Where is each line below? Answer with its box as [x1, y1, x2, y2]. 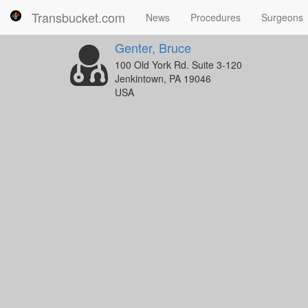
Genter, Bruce [115, 38, 191, 56]
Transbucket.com [32, 8, 125, 26]
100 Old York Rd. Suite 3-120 [115, 58, 242, 71]
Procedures [190, 10, 241, 24]
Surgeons [261, 10, 303, 24]
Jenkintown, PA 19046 [115, 71, 211, 85]
